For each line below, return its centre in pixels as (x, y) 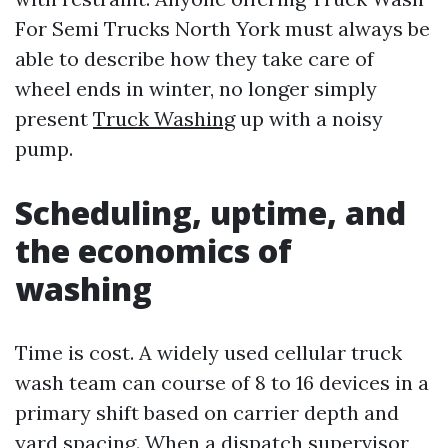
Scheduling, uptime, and (210, 212)
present (54, 118)
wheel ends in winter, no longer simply (196, 88)
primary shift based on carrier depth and (207, 412)
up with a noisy (309, 118)
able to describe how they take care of (194, 58)
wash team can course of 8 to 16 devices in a (222, 382)
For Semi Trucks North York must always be (222, 28)
